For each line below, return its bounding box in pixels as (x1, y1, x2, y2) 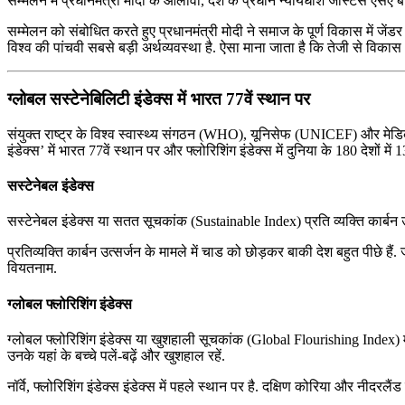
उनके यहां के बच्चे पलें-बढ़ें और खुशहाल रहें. (7, 347, 225, 363)
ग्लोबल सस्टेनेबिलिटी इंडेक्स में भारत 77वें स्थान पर (7, 89, 310, 109)
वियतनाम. (7, 260, 57, 277)
